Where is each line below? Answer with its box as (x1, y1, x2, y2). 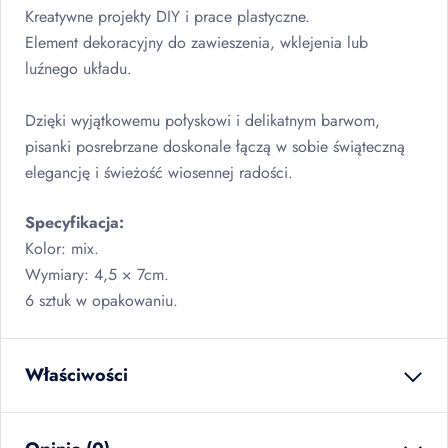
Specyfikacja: (25, 211, 124, 234)
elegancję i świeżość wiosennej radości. (25, 161, 293, 184)
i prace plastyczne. (180, 5, 310, 28)
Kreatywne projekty (25, 5, 156, 28)
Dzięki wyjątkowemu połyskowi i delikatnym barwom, (25, 109, 380, 132)
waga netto (33, 417, 107, 440)
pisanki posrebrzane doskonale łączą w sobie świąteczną (25, 135, 405, 158)
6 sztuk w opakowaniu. (25, 289, 178, 312)
